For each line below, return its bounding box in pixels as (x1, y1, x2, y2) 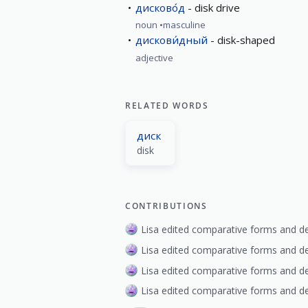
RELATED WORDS (125, 100, 209, 111)
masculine (163, 19, 206, 32)
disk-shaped (217, 33, 275, 47)
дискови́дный (135, 33, 208, 47)
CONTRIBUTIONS (125, 200, 208, 212)
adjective (135, 52, 173, 64)
